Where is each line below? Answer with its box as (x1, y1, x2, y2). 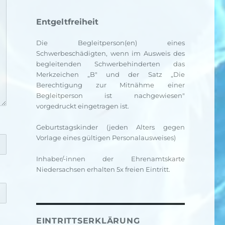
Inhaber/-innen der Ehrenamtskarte (36, 155, 185, 163)
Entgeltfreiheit (36, 17, 98, 27)
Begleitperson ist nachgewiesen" (36, 91, 185, 99)
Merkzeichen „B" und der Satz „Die (36, 70, 185, 78)
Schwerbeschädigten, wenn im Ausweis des (36, 49, 185, 57)
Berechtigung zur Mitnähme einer (36, 81, 185, 89)
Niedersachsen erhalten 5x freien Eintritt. (36, 165, 170, 173)
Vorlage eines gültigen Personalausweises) (36, 134, 176, 142)
